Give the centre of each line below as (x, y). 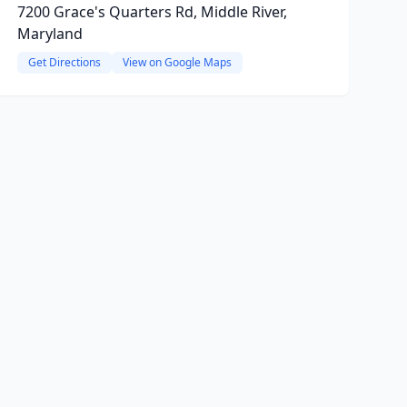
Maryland (50, 34)
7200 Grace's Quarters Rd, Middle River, (152, 12)
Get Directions (64, 62)
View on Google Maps (177, 62)
